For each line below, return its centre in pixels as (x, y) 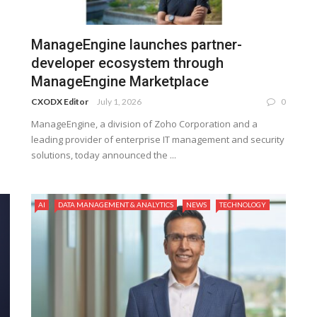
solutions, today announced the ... (104, 155)
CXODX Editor (60, 102)
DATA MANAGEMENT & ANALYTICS (116, 205)
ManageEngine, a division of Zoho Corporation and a (144, 124)
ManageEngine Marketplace (120, 82)
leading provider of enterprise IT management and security (158, 140)
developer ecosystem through (127, 63)
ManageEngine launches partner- (137, 45)
